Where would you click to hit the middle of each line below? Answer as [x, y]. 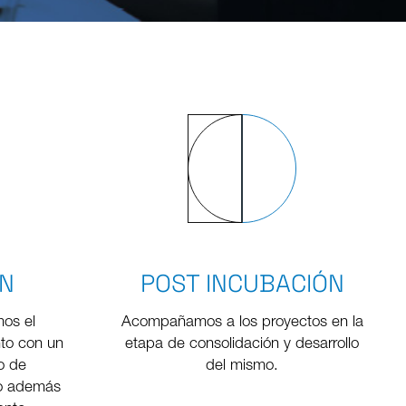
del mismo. [242, 367]
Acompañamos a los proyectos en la [242, 324]
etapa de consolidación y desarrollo [242, 345]
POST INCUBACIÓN [242, 284]
